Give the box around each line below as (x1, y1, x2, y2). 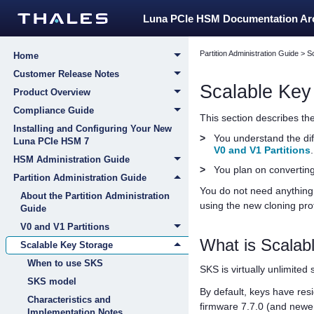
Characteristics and (27, 294, 111, 305)
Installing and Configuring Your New (13, 123, 172, 134)
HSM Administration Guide (13, 154, 130, 165)
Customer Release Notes (13, 69, 119, 79)
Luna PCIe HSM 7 (13, 136, 89, 146)
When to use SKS (27, 258, 103, 268)
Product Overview (13, 87, 90, 97)
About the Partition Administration (20, 191, 170, 201)
